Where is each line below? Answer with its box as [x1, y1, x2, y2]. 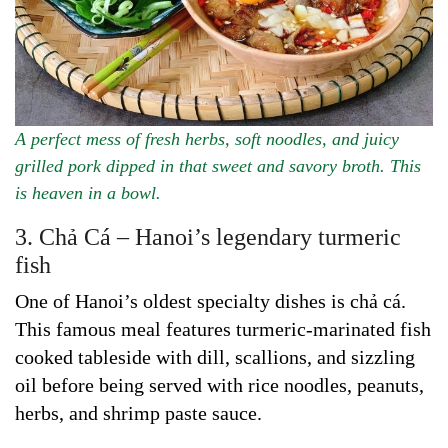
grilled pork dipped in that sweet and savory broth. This [15, 155, 421, 176]
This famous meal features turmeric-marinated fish [15, 317, 431, 340]
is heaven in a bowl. [15, 182, 161, 203]
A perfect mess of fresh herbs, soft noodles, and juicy [15, 128, 399, 149]
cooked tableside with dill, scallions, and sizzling [15, 345, 415, 368]
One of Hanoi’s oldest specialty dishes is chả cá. [15, 289, 406, 312]
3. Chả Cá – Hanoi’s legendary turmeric [15, 223, 401, 250]
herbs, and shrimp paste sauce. [15, 401, 262, 424]
